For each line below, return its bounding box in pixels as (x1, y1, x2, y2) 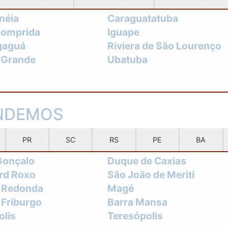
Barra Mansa (107, 195, 167, 208)
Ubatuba (107, 53, 148, 66)
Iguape (107, 25, 139, 38)
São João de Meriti (107, 168, 194, 181)
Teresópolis (107, 209, 163, 222)
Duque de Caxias (107, 154, 186, 167)
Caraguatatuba (107, 12, 178, 24)
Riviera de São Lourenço (107, 39, 221, 52)
